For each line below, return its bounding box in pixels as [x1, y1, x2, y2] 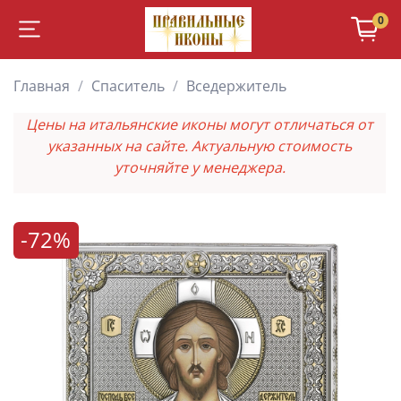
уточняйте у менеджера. [114, 157, 286, 177]
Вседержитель [186, 76, 286, 97]
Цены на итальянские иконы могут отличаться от [26, 114, 373, 134]
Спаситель [91, 76, 165, 97]
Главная [13, 76, 70, 97]
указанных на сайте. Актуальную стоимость [47, 135, 352, 156]
